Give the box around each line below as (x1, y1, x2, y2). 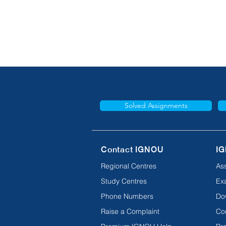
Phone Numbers (101, 191, 153, 201)
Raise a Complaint (101, 206, 159, 216)
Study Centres (101, 176, 147, 186)
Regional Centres (101, 161, 156, 171)
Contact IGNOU (101, 144, 164, 154)
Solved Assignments (124, 100, 188, 110)
